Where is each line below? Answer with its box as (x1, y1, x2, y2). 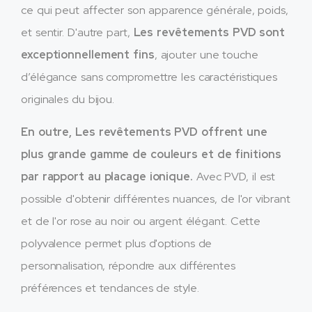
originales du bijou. (21, 92, 114, 107)
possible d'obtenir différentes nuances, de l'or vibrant (21, 191, 290, 206)
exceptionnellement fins (21, 47, 155, 63)
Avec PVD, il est (192, 169, 276, 184)
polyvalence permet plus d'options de (21, 235, 212, 251)
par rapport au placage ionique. (21, 169, 193, 184)
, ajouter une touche (154, 47, 258, 63)
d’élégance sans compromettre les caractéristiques (21, 70, 278, 85)
